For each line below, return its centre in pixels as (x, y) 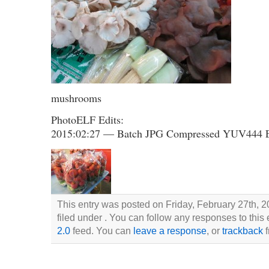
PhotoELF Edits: (87, 120)
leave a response (170, 230)
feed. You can (101, 230)
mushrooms (76, 98)
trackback (242, 230)
